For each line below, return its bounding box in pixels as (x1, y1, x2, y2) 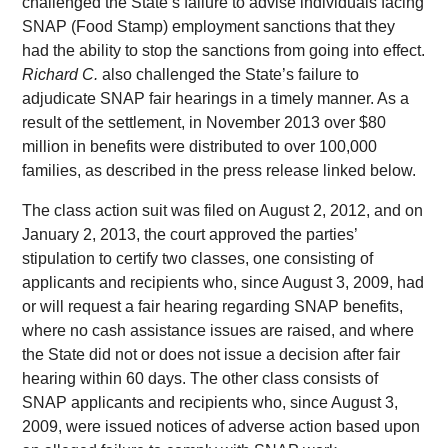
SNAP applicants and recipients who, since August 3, (22, 394, 399, 412)
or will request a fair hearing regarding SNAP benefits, (22, 298, 404, 316)
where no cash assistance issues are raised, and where (22, 322, 415, 340)
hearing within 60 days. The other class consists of (22, 370, 379, 388)
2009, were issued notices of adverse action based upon (22, 418, 421, 436)
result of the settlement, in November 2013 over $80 (22, 114, 387, 132)
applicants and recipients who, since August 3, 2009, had (22, 274, 425, 292)
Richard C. (22, 66, 99, 84)
